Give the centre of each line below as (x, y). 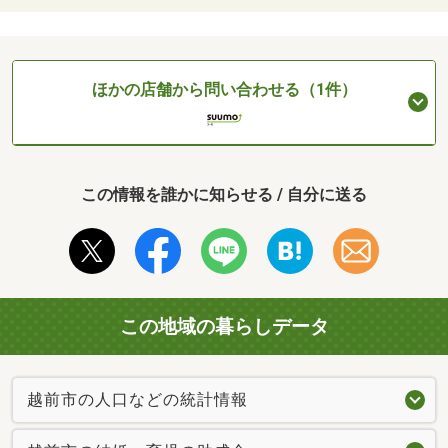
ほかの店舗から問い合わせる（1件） (224, 89)
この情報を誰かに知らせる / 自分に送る (224, 195)
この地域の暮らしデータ (224, 327)
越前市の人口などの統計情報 (137, 400)
